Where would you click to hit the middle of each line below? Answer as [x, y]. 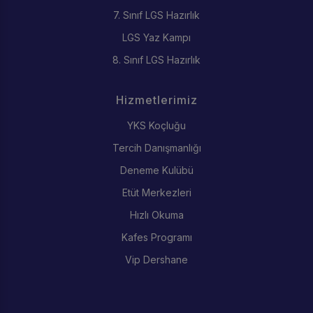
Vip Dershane [156, 259]
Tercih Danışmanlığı [156, 147]
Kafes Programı [156, 237]
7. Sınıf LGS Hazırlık [156, 15]
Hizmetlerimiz [156, 100]
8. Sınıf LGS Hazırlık [156, 59]
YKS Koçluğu [156, 125]
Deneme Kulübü [156, 170]
